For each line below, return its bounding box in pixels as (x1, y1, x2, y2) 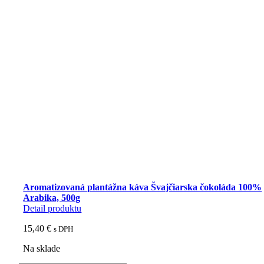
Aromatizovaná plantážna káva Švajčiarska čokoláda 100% (23, 181, 262, 192)
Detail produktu (23, 203, 82, 213)
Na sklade (23, 243, 61, 253)
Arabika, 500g (23, 192, 81, 203)
